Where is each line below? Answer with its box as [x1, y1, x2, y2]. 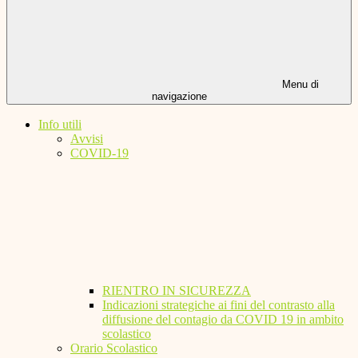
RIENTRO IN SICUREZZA [102, 284, 251, 298]
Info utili [38, 117, 82, 132]
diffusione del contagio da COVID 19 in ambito [102, 312, 344, 327]
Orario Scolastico [70, 341, 157, 356]
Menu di [279, 78, 319, 91]
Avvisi [70, 132, 103, 146]
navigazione [151, 90, 207, 103]
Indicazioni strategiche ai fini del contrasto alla [102, 298, 335, 312]
